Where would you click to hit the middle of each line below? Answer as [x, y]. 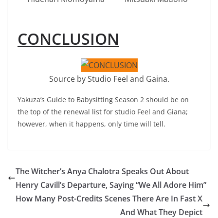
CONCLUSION [68, 38]
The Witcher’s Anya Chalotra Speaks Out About [102, 171]
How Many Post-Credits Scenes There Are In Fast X [109, 198]
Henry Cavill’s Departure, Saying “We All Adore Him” [111, 185]
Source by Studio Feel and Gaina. [109, 79]
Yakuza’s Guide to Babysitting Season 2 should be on [103, 99]
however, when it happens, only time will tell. [91, 124]
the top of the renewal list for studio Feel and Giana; [103, 111]
